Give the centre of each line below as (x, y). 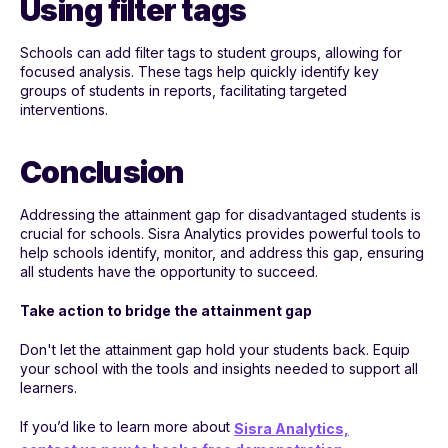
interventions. (64, 110)
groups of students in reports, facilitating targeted (183, 91)
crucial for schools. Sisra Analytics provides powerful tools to (220, 234)
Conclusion (102, 172)
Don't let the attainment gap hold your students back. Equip (215, 350)
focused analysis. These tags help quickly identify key (199, 72)
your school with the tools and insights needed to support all (219, 369)
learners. (48, 388)
